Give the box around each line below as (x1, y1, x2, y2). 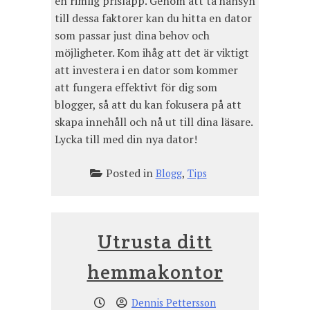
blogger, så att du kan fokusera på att (55, 96, 241, 112)
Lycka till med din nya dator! (55, 131, 197, 147)
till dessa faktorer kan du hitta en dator (55, 10, 252, 26)
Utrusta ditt (98, 228, 212, 254)
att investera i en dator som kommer (55, 62, 238, 77)
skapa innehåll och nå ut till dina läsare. (55, 113, 253, 129)
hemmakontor (86, 259, 224, 284)
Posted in (105, 165, 156, 181)
